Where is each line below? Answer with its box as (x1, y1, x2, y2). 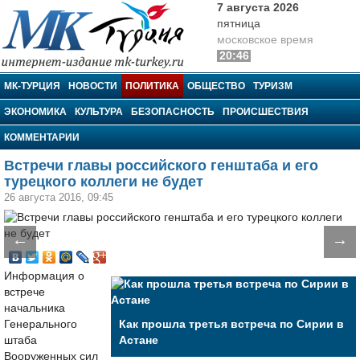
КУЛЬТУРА (75, 106, 123, 117)
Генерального (4, 318, 77, 330)
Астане (119, 334, 158, 346)
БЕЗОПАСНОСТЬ (131, 106, 215, 117)
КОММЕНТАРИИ (4, 132, 80, 143)
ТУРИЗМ (253, 80, 292, 92)
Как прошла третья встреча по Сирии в (119, 318, 344, 330)
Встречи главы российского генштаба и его (4, 157, 318, 174)
